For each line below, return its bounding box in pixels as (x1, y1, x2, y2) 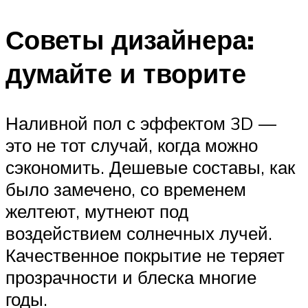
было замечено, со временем (5, 178, 246, 201)
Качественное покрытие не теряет (5, 244, 285, 267)
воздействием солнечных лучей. (5, 222, 272, 245)
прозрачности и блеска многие (5, 266, 256, 289)
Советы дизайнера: (5, 23, 254, 57)
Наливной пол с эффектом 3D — (5, 112, 276, 135)
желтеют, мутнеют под (5, 200, 188, 223)
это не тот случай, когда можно (5, 134, 258, 157)
